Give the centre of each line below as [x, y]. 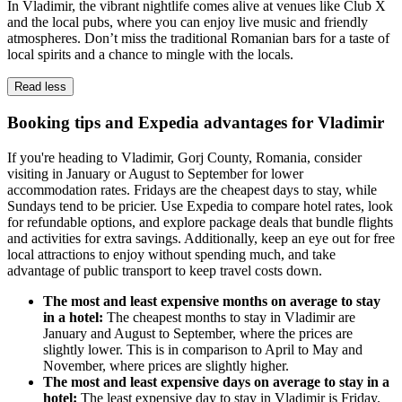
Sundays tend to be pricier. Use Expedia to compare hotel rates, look [200, 205]
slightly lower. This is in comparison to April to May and [203, 349]
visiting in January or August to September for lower [155, 173]
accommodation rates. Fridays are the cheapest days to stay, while [192, 189]
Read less [40, 87]
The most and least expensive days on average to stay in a [216, 381]
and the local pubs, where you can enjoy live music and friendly [188, 22]
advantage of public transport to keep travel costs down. [165, 270]
